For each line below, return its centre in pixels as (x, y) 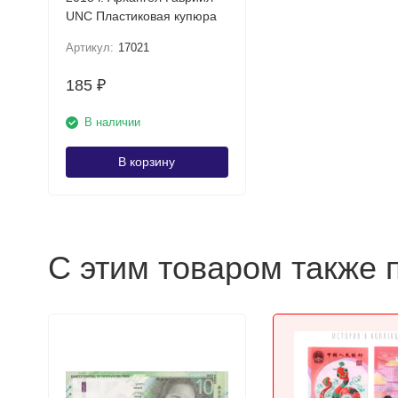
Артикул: (89, 48)
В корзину (147, 162)
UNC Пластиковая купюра (156, 16)
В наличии (112, 122)
